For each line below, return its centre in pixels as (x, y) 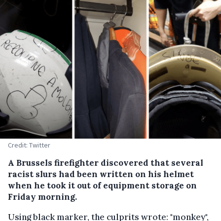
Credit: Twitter (29, 145)
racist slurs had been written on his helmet (101, 174)
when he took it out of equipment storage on (102, 186)
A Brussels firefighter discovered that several (106, 163)
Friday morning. (42, 197)
